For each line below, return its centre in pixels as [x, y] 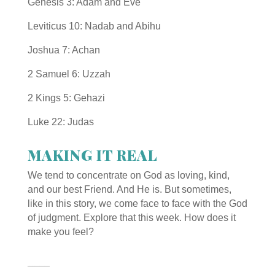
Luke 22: [46, 122]
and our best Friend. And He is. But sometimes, [129, 189]
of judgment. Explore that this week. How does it [131, 217]
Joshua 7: [49, 50]
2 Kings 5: [49, 98]
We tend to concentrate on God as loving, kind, [128, 175]
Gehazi [89, 98]
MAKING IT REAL [92, 154]
